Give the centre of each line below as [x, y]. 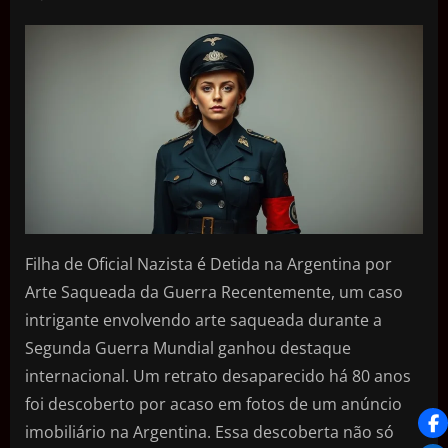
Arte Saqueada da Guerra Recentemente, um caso [214, 291]
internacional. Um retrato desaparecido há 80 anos [218, 375]
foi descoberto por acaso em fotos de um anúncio [213, 403]
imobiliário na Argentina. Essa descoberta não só [209, 431]
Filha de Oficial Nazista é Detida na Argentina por [208, 263]
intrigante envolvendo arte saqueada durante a [203, 319]
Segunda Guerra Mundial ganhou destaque [188, 347]
